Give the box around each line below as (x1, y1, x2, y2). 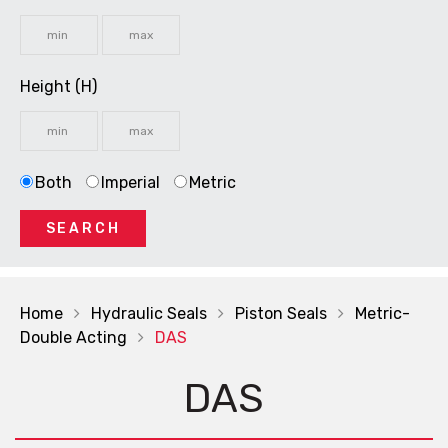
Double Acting (20, 328, 127, 347)
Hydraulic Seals (91, 304, 207, 323)
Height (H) (20, 77, 97, 96)
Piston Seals (235, 304, 327, 323)
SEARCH (45, 220, 121, 237)
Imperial (101, 173, 160, 192)
